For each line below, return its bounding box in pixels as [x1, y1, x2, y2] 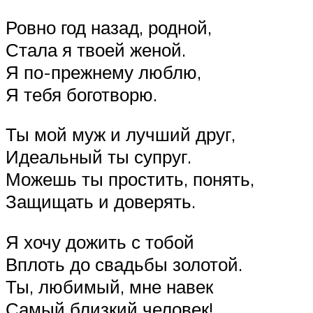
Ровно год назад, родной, [6, 15, 212, 38]
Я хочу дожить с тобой [6, 230, 194, 253]
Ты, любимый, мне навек [6, 275, 213, 298]
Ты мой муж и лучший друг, [6, 123, 235, 146]
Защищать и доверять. [6, 190, 196, 213]
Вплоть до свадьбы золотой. [6, 252, 242, 275]
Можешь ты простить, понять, [6, 168, 254, 191]
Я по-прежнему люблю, [6, 60, 201, 83]
